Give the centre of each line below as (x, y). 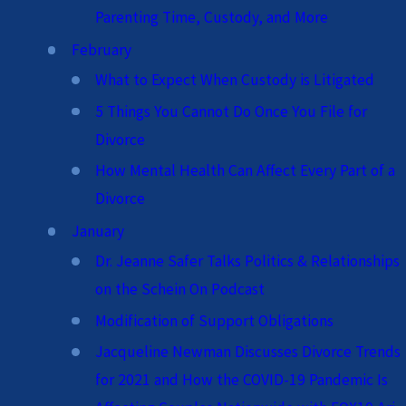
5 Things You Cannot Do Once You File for (232, 111)
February (101, 50)
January (97, 232)
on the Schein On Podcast (180, 290)
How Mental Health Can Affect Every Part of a (246, 171)
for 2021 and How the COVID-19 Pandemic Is (242, 380)
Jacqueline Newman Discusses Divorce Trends (248, 352)
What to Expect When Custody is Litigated (235, 80)
